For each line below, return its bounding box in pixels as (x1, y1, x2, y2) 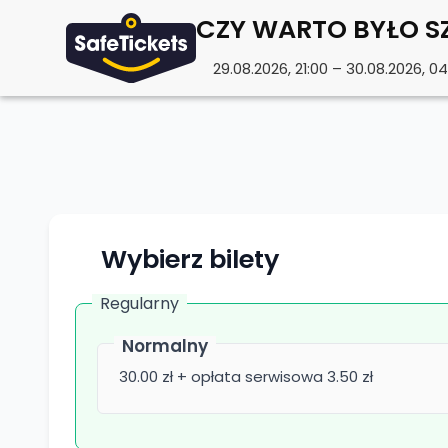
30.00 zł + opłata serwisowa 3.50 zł (119, 365, 373, 387)
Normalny (121, 334, 208, 359)
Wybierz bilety (101, 240, 280, 277)
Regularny (99, 292, 179, 315)
